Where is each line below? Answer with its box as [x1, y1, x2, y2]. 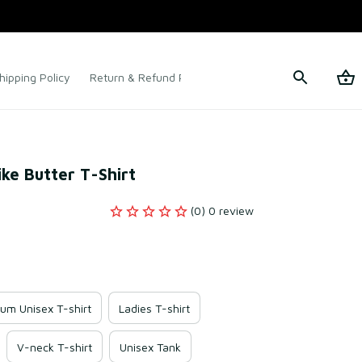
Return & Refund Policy [90, 70, 209, 84]
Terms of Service [229, 70, 315, 84]
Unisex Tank [120, 339, 181, 354]
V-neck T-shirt [17, 339, 92, 354]
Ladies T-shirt [119, 301, 190, 315]
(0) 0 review [191, 204, 254, 217]
